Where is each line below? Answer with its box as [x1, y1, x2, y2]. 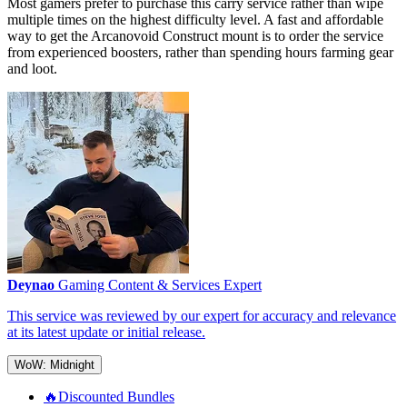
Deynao [7, 277, 55, 293]
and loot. [7, 61, 57, 77]
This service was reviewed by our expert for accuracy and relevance [7, 308, 396, 324]
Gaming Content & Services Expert [58, 277, 262, 293]
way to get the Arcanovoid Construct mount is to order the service [7, 28, 383, 45]
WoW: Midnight [15, 358, 94, 372]
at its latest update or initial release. [7, 324, 205, 341]
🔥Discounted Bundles [44, 389, 174, 405]
